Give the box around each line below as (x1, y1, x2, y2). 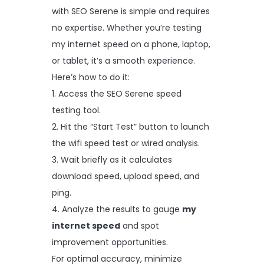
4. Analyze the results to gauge (52, 203, 182, 215)
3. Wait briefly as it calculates (52, 153, 172, 166)
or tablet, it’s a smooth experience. (52, 54, 195, 67)
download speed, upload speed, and (52, 170, 200, 182)
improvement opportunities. (52, 236, 168, 248)
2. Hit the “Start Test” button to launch (52, 120, 209, 133)
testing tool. (52, 104, 101, 116)
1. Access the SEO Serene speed (52, 87, 181, 100)
